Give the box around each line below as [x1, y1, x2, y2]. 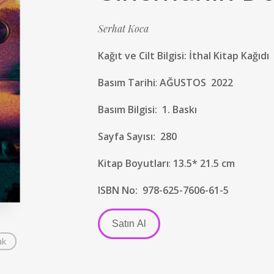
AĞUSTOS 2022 [160, 76, 233, 89]
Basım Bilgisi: [98, 103, 160, 116]
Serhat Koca [98, 22, 149, 35]
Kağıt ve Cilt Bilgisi [98, 49, 184, 62]
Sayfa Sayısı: [98, 130, 160, 143]
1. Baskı [162, 103, 197, 116]
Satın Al [112, 218, 146, 229]
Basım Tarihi [98, 76, 155, 89]
